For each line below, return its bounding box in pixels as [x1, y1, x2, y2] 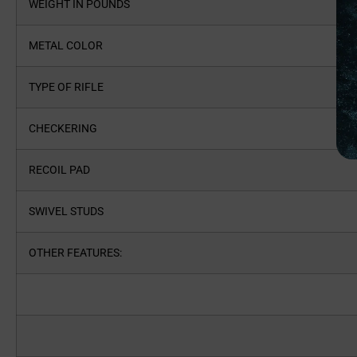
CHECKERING [29, 122, 107, 135]
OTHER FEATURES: [29, 246, 131, 260]
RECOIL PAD [29, 163, 100, 177]
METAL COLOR [29, 39, 112, 53]
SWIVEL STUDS [29, 205, 113, 218]
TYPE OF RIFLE [29, 80, 113, 94]
